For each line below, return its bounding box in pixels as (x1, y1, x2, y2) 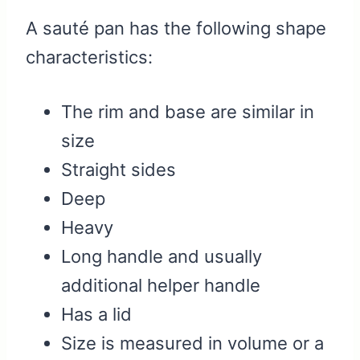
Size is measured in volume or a (61, 333, 324, 354)
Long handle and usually (61, 246, 262, 268)
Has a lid (61, 304, 132, 325)
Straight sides (61, 159, 176, 181)
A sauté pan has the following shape (26, 18, 326, 39)
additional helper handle (61, 275, 260, 297)
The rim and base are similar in (61, 101, 314, 123)
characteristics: (26, 47, 153, 68)
